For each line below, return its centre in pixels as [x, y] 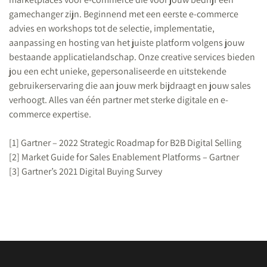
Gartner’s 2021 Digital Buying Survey [91, 171]
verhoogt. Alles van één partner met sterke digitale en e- [119, 100]
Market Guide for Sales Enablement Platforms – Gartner [129, 157]
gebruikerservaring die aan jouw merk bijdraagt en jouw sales [130, 86]
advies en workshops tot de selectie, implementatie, [112, 28]
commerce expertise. [50, 114]
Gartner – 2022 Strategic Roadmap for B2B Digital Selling [130, 143]
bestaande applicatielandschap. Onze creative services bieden [132, 57]
